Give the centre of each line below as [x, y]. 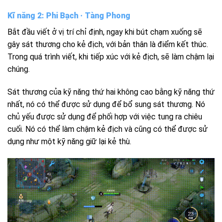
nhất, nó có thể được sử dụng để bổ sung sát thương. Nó [106, 105]
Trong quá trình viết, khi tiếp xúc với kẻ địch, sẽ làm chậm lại [111, 57]
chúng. [19, 69]
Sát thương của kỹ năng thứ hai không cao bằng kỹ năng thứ [111, 92]
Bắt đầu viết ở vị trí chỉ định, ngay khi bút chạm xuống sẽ [105, 32]
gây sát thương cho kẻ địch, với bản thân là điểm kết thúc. [108, 45]
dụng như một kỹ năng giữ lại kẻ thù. [69, 142]
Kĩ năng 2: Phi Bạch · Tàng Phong [69, 16]
